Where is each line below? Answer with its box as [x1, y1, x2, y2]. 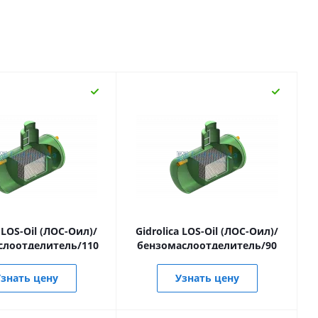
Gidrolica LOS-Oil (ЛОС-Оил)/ [136, 224, 278, 238]
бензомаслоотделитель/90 [137, 238, 277, 252]
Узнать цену [175, 271, 239, 285]
